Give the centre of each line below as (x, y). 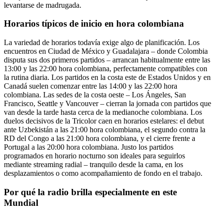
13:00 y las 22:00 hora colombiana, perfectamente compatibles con (106, 68)
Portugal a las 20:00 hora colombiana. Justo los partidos (89, 147)
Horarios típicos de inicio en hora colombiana (94, 24)
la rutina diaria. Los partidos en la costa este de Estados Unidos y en (107, 77)
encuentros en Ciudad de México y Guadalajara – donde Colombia (106, 51)
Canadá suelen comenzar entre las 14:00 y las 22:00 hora (91, 86)
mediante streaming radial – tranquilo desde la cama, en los (93, 164)
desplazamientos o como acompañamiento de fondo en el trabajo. (103, 173)
